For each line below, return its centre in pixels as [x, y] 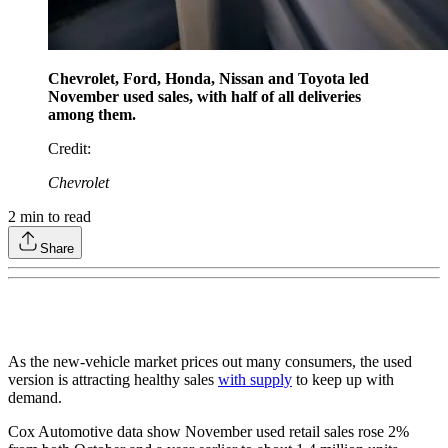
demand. [35, 398]
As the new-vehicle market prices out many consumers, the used [210, 362]
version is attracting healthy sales [113, 380]
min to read [53, 217]
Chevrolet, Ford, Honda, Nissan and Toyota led [208, 79]
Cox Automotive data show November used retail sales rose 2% [208, 432]
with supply [255, 380]
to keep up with [343, 380]
